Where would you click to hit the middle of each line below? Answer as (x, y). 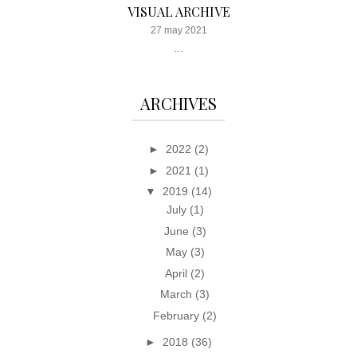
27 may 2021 (178, 31)
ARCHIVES (178, 104)
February (178, 315)
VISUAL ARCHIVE (178, 12)
